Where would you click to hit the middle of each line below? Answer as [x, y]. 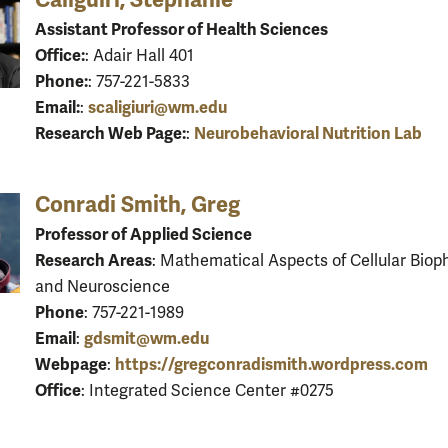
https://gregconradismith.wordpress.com [271, 364]
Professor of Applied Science [143, 234]
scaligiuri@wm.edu [157, 107]
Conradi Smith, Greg [137, 204]
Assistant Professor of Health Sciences [181, 29]
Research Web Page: [110, 133]
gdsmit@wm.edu [146, 338]
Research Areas [93, 260]
